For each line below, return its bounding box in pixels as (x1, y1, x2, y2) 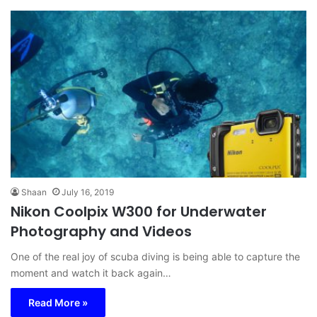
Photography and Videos (11, 221, 192, 241)
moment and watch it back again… (11, 266, 171, 279)
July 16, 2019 (62, 186, 114, 197)
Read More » (28, 296, 88, 309)
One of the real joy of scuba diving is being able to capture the (11, 250, 300, 263)
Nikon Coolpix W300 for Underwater (11, 201, 267, 221)
